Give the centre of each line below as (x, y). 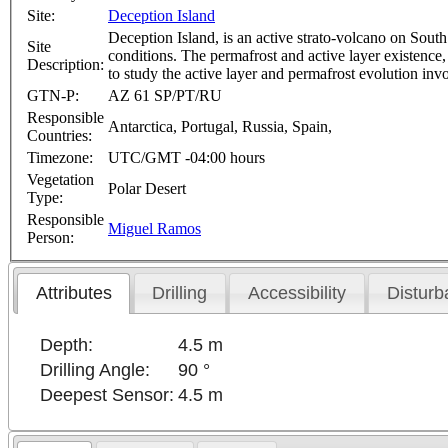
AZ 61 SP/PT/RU (165, 96)
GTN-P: (53, 96)
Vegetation (60, 180)
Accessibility (297, 293)
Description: (65, 65)
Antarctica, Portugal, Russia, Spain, (220, 127)
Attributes (73, 293)
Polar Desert (147, 189)
